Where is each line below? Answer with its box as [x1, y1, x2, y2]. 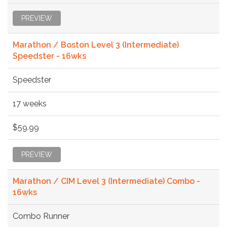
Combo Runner [13, 211, 69, 221]
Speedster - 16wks [13, 51, 86, 61]
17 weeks [13, 98, 47, 108]
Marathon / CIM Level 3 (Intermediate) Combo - [13, 176, 200, 186]
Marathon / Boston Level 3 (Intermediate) [13, 40, 179, 50]
